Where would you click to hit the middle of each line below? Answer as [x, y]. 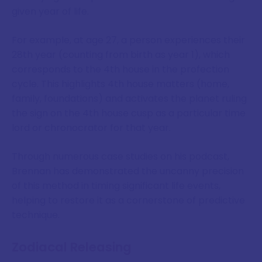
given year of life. [50, 12]
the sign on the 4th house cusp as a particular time [129, 113]
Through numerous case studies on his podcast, [120, 157]
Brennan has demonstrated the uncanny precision [128, 171]
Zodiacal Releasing [72, 247]
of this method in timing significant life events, [116, 186]
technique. [36, 215]
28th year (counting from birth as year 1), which [121, 55]
